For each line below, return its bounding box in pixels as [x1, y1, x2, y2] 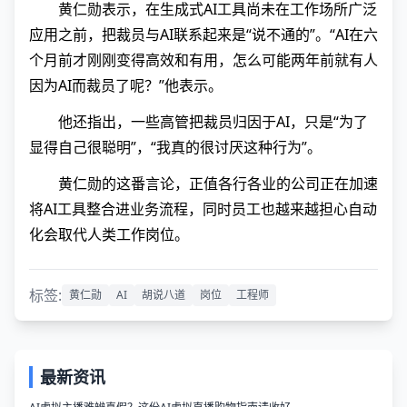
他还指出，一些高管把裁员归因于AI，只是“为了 [58, 112, 368, 133]
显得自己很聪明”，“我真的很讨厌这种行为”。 [29, 137, 322, 158]
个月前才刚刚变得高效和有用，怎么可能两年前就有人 [29, 50, 378, 71]
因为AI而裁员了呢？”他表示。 [29, 75, 223, 96]
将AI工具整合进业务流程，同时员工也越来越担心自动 [29, 199, 377, 220]
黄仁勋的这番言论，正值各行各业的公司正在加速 [58, 174, 378, 194]
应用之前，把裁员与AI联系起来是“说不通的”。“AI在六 [29, 25, 378, 45]
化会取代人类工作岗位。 [29, 224, 189, 245]
